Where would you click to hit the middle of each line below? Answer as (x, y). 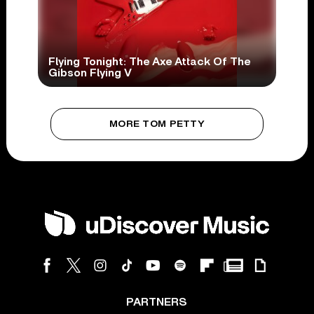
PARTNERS (157, 302)
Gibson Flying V (90, 73)
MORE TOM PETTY (157, 124)
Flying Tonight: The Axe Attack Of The (149, 61)
